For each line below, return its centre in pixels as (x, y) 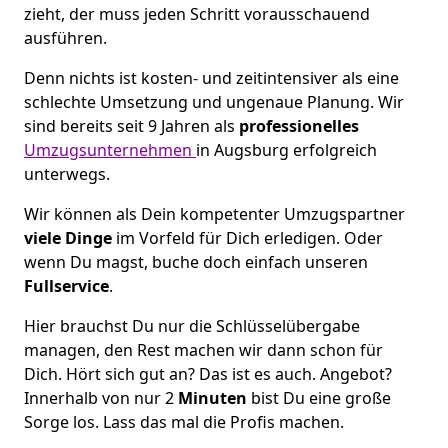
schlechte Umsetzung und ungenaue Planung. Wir (214, 101)
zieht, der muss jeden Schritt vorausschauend (197, 13)
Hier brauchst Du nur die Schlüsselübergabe (192, 325)
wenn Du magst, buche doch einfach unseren (196, 261)
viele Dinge (68, 237)
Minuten (214, 397)
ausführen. (65, 37)
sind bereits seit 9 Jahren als (129, 125)
